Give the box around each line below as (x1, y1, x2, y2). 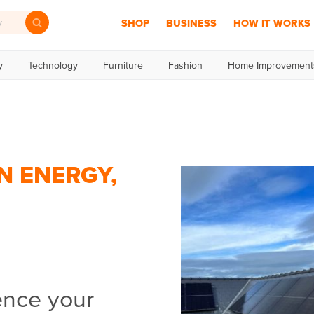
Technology (28, 58, 78, 72)
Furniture (103, 58, 143, 72)
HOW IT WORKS (233, 15, 310, 31)
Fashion (168, 58, 203, 72)
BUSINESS (165, 15, 217, 31)
